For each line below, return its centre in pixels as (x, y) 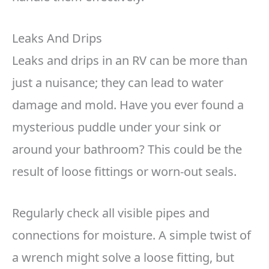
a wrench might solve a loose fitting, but (123, 258)
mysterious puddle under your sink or (116, 127)
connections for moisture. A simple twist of (131, 235)
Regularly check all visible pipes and (111, 213)
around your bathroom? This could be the (127, 150)
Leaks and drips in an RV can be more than (130, 61)
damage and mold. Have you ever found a (128, 105)
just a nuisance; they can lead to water (118, 83)
